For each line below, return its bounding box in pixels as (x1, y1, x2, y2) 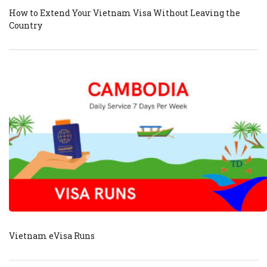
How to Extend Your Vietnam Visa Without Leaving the (9, 7, 240, 19)
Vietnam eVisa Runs (9, 229, 95, 241)
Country (9, 20, 42, 32)
